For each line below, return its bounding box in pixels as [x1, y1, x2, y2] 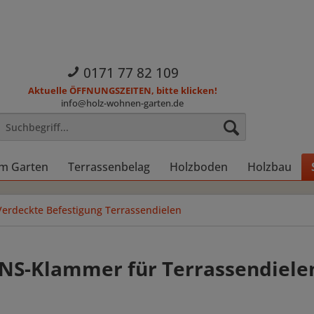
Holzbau [247, 159, 292, 175]
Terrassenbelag [68, 159, 150, 175]
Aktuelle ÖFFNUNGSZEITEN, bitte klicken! [27, 84, 217, 97]
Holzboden [170, 159, 228, 175]
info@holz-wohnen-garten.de [61, 97, 184, 110]
